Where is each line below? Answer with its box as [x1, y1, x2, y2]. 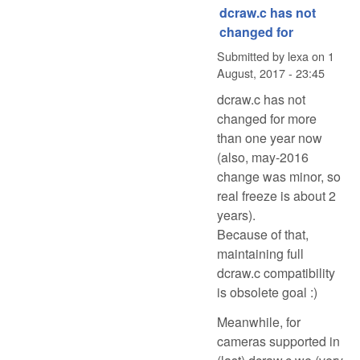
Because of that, [217, 225, 309, 244]
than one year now [217, 129, 322, 148]
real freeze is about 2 [217, 186, 336, 206]
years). [217, 206, 256, 225]
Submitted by [217, 47, 288, 64]
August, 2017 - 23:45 [217, 63, 325, 81]
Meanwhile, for [217, 313, 301, 332]
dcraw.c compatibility [217, 264, 335, 283]
